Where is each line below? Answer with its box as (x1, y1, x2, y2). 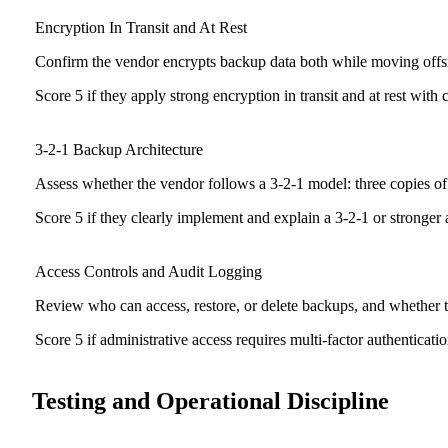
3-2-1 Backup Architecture (35, 141, 203, 159)
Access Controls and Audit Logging (35, 263, 262, 281)
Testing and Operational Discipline (32, 388, 389, 415)
